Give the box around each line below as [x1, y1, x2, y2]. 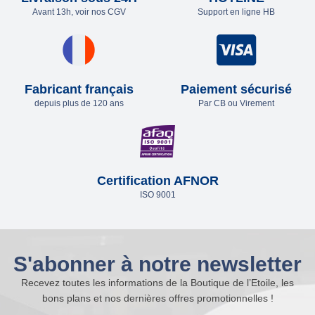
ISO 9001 [139, 189, 176, 200]
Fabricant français [24, 82, 134, 96]
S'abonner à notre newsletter [13, 252, 302, 276]
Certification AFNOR [96, 173, 219, 188]
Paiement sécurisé [181, 82, 292, 96]
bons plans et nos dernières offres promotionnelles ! [41, 292, 274, 304]
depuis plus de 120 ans [34, 98, 124, 108]
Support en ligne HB [198, 6, 275, 17]
